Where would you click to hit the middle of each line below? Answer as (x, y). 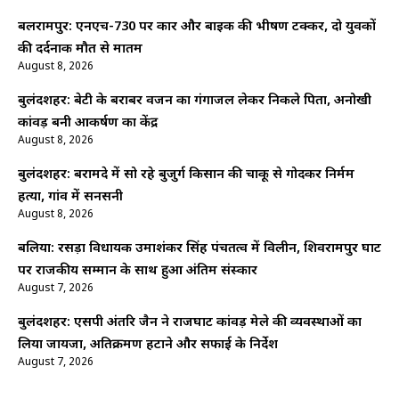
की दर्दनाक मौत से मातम (80, 50)
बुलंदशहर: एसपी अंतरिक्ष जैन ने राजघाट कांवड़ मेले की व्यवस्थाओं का (190, 323)
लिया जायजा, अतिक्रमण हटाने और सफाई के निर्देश (148, 346)
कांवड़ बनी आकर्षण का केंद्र (88, 124)
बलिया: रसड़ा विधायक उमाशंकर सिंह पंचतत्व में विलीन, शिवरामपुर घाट (199, 249)
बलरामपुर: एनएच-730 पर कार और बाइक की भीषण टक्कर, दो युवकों (197, 28)
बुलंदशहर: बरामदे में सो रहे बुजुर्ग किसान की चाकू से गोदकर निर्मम (186, 175)
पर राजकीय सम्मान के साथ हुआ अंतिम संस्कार (138, 272)
